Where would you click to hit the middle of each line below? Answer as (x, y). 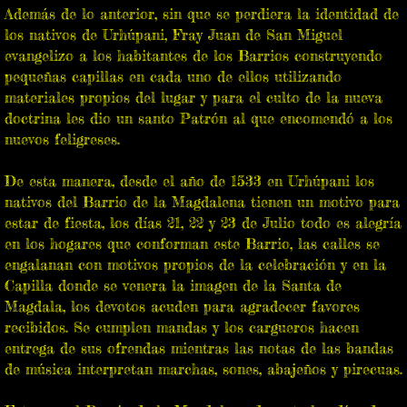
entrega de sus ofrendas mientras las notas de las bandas (199, 348)
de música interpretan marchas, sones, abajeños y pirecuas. (203, 369)
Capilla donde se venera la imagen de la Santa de (173, 285)
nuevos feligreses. (62, 139)
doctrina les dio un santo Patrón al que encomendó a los (199, 118)
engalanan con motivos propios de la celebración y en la (195, 264)
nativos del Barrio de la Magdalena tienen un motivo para (202, 202)
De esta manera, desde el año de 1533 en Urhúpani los (189, 181)
